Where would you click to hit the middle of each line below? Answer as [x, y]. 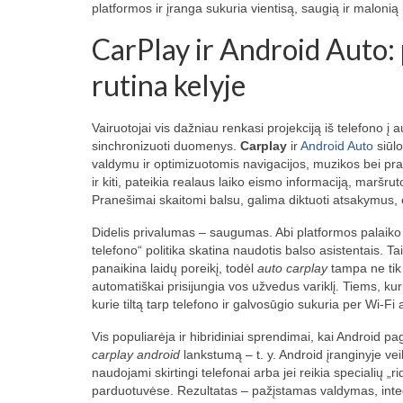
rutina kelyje [169, 85]
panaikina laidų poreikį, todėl [175, 268]
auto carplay [292, 268]
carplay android [136, 354]
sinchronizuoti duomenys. [166, 145]
